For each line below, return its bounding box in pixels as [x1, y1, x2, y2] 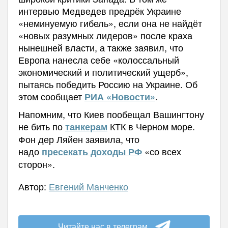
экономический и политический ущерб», [18, 65, 188, 79]
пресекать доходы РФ [41, 145, 142, 159]
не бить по [18, 120, 65, 133]
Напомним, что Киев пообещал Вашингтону [18, 107, 204, 121]
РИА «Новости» [84, 90, 155, 104]
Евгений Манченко [48, 180, 128, 193]
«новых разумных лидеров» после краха [18, 28, 192, 42]
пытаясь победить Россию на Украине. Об [18, 77, 197, 91]
